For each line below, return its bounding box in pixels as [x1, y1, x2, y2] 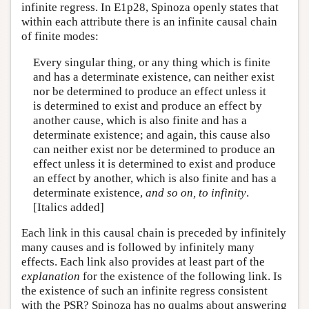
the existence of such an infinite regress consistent [21, 284, 268, 298]
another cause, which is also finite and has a [32, 113, 247, 127]
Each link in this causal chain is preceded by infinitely [21, 226, 286, 240]
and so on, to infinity [145, 186, 246, 199]
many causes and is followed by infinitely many [21, 241, 255, 255]
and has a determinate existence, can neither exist [32, 70, 275, 83]
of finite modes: [21, 30, 99, 43]
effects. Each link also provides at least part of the [21, 255, 265, 269]
